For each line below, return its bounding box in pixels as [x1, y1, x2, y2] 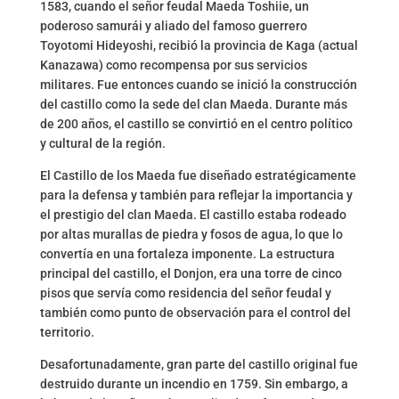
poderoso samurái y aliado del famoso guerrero [39, 19, 307, 34]
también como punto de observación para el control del [39, 305, 351, 321]
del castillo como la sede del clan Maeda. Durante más [39, 97, 347, 112]
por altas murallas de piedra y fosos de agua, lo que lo [39, 227, 343, 242]
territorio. [39, 325, 94, 340]
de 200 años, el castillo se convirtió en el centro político [39, 117, 353, 132]
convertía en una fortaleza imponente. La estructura [39, 247, 335, 262]
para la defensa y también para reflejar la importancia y [39, 188, 353, 203]
